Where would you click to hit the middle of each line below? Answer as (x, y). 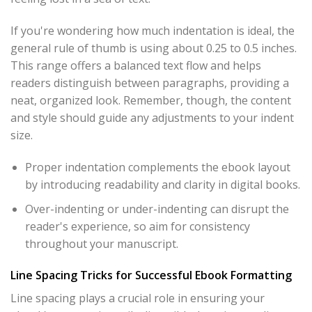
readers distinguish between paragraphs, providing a (150, 83)
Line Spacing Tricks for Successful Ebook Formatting (151, 275)
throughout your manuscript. (101, 243)
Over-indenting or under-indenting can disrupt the (157, 209)
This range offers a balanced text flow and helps (136, 66)
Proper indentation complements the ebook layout (157, 167)
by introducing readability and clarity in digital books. (162, 184)
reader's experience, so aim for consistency (137, 226)
